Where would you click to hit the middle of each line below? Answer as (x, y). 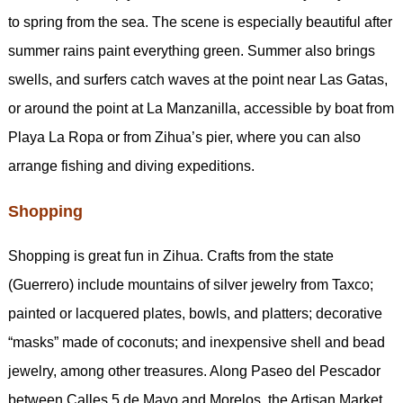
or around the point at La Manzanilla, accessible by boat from (201, 108)
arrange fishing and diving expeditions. (131, 166)
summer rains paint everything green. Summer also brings (191, 51)
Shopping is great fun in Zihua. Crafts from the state (170, 256)
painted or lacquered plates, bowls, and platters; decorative (195, 313)
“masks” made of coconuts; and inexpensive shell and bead (196, 342)
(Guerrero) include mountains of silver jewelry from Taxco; (190, 285)
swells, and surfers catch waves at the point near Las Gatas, (197, 80)
